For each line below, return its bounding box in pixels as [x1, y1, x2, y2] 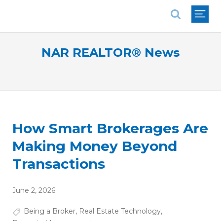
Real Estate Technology [78, 207, 161, 216]
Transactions [12, 155, 105, 173]
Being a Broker [23, 207, 75, 216]
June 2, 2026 [12, 186, 55, 195]
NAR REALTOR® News [41, 45, 180, 60]
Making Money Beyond [12, 138, 177, 155]
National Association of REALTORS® [12, 2, 152, 12]
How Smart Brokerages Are [12, 120, 208, 137]
